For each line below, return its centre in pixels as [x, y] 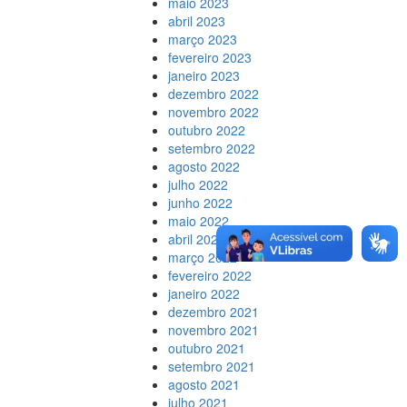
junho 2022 [200, 203]
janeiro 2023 [203, 75]
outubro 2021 [206, 348]
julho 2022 [198, 184]
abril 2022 [196, 239]
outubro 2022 [206, 130]
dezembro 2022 [213, 94]
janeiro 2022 [203, 293]
